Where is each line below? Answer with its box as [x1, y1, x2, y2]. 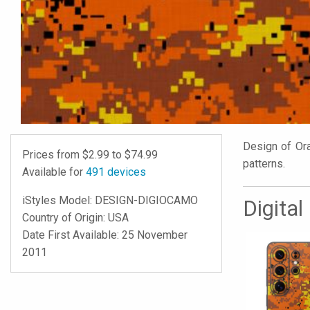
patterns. [243, 157, 285, 171]
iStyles [22, 194, 59, 208]
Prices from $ [22, 148, 89, 162]
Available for [22, 165, 86, 179]
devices [104, 165, 146, 179]
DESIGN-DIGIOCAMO [95, 194, 198, 208]
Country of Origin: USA [22, 211, 129, 225]
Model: [59, 194, 95, 208]
